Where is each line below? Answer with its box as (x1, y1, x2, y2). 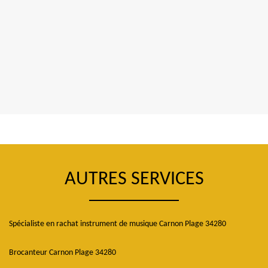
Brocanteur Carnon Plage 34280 (9, 248, 116, 257)
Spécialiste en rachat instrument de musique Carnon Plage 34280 (9, 220, 226, 229)
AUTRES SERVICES (64, 170, 204, 189)
